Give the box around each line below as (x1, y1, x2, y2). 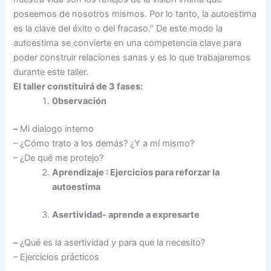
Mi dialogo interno (18, 123, 94, 134)
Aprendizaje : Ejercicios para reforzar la (52, 166, 220, 178)
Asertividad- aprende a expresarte (52, 209, 200, 220)
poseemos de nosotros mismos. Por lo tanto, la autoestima (13, 8, 257, 19)
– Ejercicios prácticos (13, 251, 100, 263)
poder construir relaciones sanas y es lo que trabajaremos (13, 51, 251, 63)
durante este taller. (13, 66, 89, 77)
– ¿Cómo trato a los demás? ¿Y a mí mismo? (13, 137, 195, 149)
